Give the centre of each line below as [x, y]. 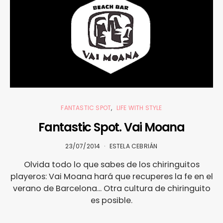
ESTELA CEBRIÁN [133, 146]
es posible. [111, 201]
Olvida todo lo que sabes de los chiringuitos [111, 165]
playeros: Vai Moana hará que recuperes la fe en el [111, 177]
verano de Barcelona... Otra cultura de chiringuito [111, 189]
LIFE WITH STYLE [139, 108]
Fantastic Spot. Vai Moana [111, 127]
